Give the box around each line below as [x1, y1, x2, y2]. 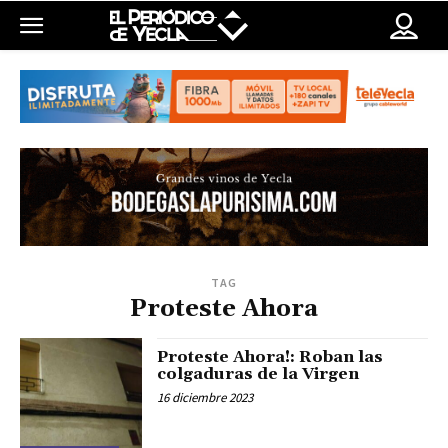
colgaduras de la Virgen [157, 364, 360, 385]
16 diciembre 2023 [157, 389, 254, 407]
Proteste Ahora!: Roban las [157, 347, 384, 368]
